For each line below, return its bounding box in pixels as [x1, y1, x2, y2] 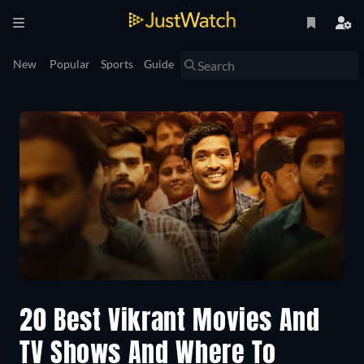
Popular [50, 57, 90, 71]
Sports [101, 57, 133, 71]
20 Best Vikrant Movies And [19, 310, 320, 336]
